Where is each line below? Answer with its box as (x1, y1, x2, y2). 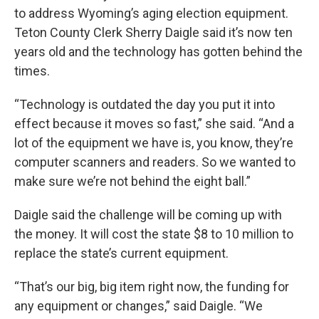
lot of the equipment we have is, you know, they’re (14, 135, 293, 150)
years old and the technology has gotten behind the (14, 43, 303, 59)
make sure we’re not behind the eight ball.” (14, 173, 251, 189)
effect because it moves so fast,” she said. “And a (14, 115, 294, 131)
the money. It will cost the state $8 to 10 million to (14, 226, 293, 241)
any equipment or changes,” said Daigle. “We (14, 298, 263, 313)
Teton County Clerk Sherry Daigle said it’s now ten (14, 24, 293, 40)
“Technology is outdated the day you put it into (14, 96, 275, 112)
